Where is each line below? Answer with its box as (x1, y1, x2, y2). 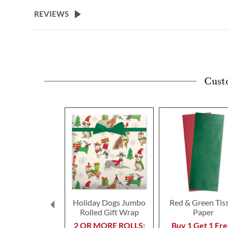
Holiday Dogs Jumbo (73, 197, 146, 208)
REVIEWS (34, 9, 69, 18)
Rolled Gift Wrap (79, 207, 139, 217)
